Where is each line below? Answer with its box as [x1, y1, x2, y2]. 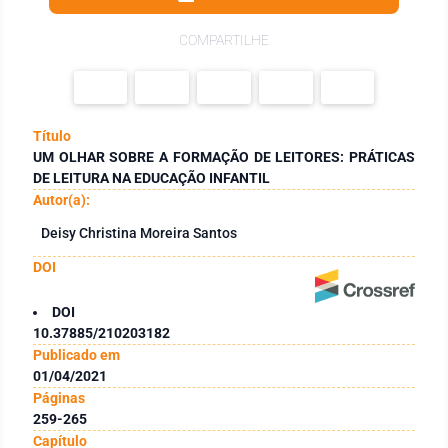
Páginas [33, 389, 85, 406]
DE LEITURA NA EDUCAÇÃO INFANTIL [33, 169, 270, 186]
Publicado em [33, 346, 120, 363]
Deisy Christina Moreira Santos [41, 224, 237, 241]
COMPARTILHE [179, 32, 269, 48]
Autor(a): [33, 191, 90, 208]
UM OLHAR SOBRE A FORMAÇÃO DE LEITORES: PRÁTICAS [33, 148, 415, 165]
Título [33, 127, 71, 144]
